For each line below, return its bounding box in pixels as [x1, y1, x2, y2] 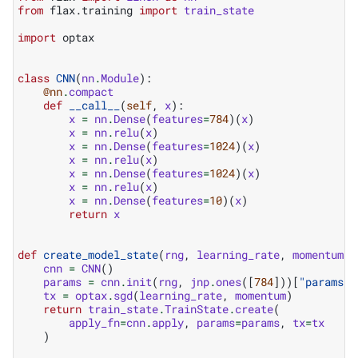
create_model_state [43, 247, 158, 263]
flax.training [50, 2, 133, 18]
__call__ [69, 97, 120, 113]
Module [101, 70, 139, 86]
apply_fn [69, 315, 120, 331]
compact [69, 84, 113, 100]
